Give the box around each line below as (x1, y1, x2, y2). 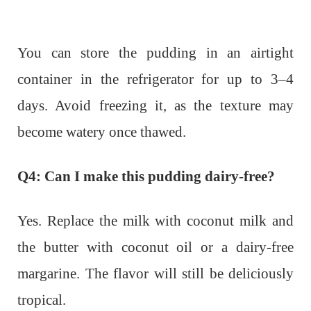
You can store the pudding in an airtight (17, 44, 294, 61)
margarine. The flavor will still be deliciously (17, 264, 294, 282)
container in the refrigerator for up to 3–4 (17, 70, 294, 87)
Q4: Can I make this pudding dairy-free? (17, 167, 275, 185)
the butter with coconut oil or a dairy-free (17, 238, 294, 255)
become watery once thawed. (17, 123, 186, 140)
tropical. (17, 291, 66, 308)
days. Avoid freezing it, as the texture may (17, 96, 294, 114)
